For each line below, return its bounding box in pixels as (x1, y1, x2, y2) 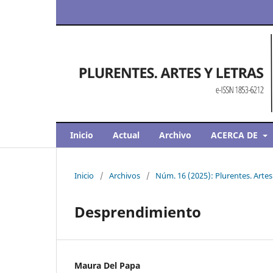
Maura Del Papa (74, 259, 140, 271)
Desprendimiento (74, 201, 201, 222)
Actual (113, 129, 140, 141)
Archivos (109, 169, 140, 181)
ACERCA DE (211, 129, 260, 141)
